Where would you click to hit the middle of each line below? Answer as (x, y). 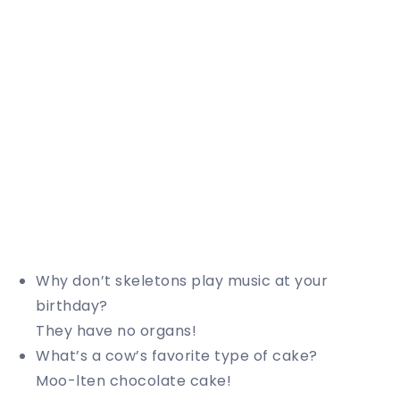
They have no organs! (116, 331)
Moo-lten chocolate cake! (133, 381)
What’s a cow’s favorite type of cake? (177, 356)
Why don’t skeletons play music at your (182, 281)
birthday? (72, 306)
